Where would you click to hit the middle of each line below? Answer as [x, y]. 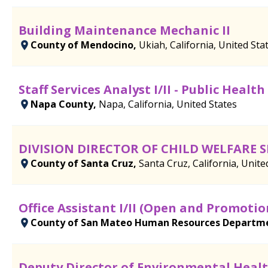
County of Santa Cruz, [85, 163]
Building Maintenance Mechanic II [124, 30]
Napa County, [65, 104]
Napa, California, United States [168, 104]
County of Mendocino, [85, 45]
